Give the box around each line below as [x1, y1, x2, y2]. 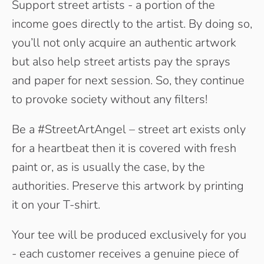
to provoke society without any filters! [12, 91, 207, 108]
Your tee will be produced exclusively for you [12, 226, 246, 243]
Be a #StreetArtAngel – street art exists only [12, 121, 246, 138]
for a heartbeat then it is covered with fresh [12, 140, 236, 157]
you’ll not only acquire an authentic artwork [12, 35, 236, 51]
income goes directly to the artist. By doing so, [12, 16, 252, 32]
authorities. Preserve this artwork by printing [12, 178, 244, 194]
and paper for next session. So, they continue [12, 72, 245, 89]
